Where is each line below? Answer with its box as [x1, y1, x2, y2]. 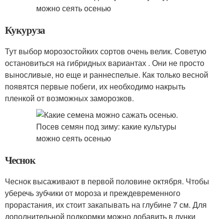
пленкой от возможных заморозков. [5, 92, 134, 104]
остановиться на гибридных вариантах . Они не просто [5, 57, 204, 68]
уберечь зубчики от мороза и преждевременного [5, 187, 180, 198]
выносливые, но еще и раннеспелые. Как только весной [5, 69, 208, 80]
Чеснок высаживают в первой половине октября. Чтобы [5, 175, 209, 187]
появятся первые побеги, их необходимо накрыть [5, 81, 185, 92]
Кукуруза [5, 22, 45, 37]
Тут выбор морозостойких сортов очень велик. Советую [5, 45, 206, 57]
